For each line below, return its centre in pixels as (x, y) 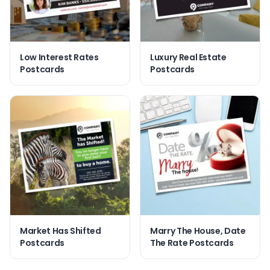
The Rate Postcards (192, 243)
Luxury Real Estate (188, 57)
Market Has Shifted (61, 231)
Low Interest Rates (59, 57)
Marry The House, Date (198, 231)
